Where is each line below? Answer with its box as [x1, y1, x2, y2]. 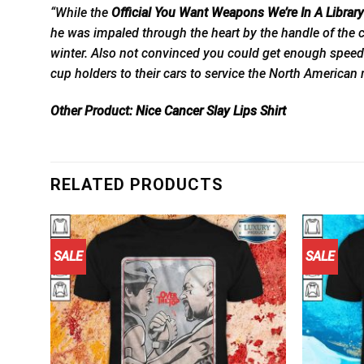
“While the [50, 4, 111, 20]
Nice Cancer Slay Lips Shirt [136, 102, 289, 119]
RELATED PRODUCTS [50, 175, 223, 195]
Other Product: [50, 102, 136, 119]
